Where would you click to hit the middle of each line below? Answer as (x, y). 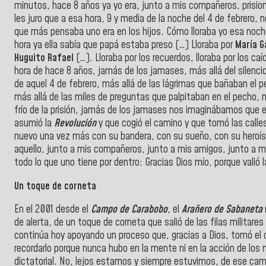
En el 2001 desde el (51, 210)
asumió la (34, 123)
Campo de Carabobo (128, 210)
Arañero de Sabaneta (222, 210)
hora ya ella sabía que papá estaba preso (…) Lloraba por (125, 45)
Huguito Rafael (44, 58)
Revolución (76, 123)
